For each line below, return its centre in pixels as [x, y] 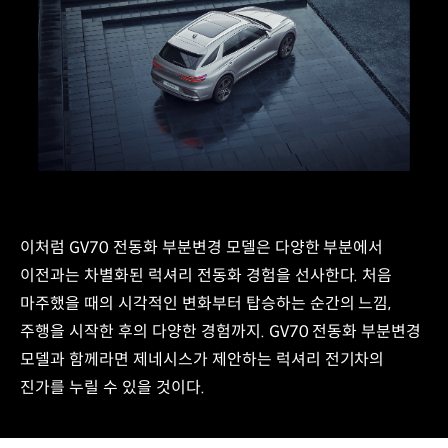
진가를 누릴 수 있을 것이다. [112, 388]
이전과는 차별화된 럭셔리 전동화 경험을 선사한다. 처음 [206, 276]
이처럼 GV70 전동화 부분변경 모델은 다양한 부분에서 [202, 248]
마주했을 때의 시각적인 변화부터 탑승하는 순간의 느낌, [206, 304]
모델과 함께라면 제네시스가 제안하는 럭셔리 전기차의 [202, 360]
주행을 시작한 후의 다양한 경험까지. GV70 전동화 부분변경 [221, 332]
